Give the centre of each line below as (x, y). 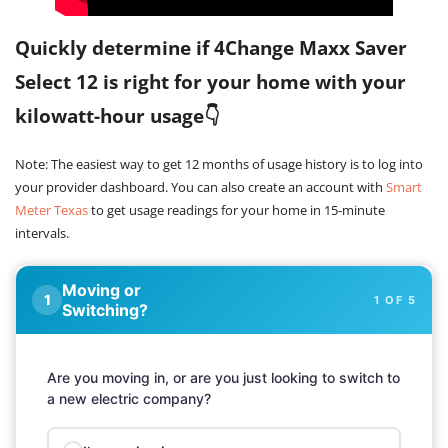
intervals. (42, 233)
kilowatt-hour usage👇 (117, 116)
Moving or (101, 290)
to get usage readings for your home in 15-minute (236, 210)
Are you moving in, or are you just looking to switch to (223, 378)
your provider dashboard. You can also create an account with (200, 187)
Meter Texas (51, 210)
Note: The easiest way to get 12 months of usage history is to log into (219, 164)
